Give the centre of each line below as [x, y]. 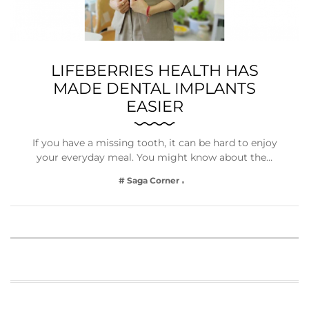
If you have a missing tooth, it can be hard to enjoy [154, 143]
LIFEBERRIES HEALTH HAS [154, 71]
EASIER [154, 107]
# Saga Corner [149, 181]
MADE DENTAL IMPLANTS [154, 89]
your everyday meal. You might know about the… [154, 158]
